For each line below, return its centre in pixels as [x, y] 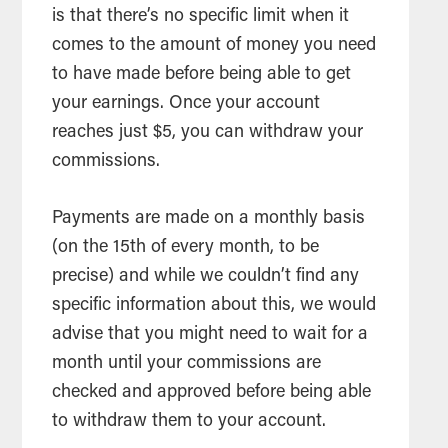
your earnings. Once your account [186, 103]
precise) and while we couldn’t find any [206, 276]
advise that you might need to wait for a [210, 334]
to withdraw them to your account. [192, 421]
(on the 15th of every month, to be [186, 247]
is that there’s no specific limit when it [201, 16]
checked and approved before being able [212, 392]
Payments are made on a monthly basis [209, 218]
